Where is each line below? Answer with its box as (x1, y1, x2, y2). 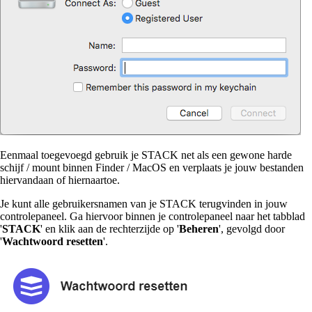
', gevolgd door (219, 222, 285, 235)
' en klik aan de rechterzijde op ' (40, 222, 179, 235)
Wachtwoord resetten (2, 235, 103, 247)
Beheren (179, 222, 219, 235)
